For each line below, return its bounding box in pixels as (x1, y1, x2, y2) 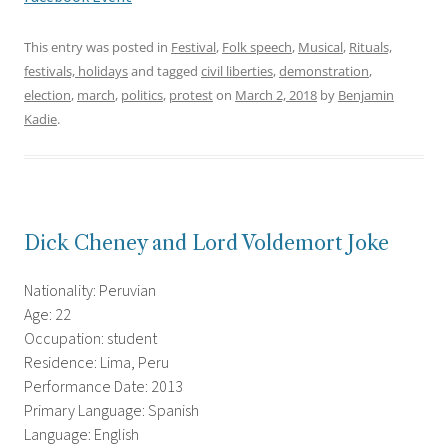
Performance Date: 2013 (24, 376, 183, 399)
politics (121, 86, 163, 105)
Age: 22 (24, 304, 71, 327)
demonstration (279, 62, 369, 81)
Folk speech (222, 38, 292, 57)
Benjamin (338, 86, 394, 105)
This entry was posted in (24, 38, 171, 57)
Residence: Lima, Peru (24, 352, 169, 375)
